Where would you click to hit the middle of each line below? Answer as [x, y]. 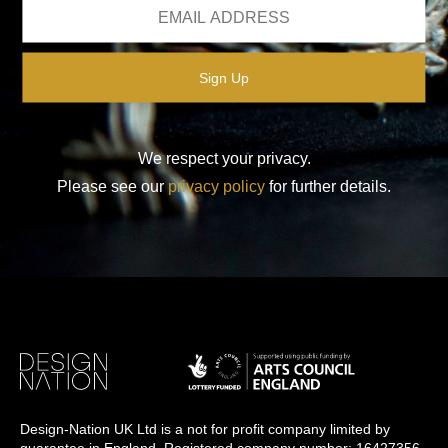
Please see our [112, 186]
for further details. [328, 186]
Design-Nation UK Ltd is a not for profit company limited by [205, 429]
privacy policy [216, 186]
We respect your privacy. [224, 158]
